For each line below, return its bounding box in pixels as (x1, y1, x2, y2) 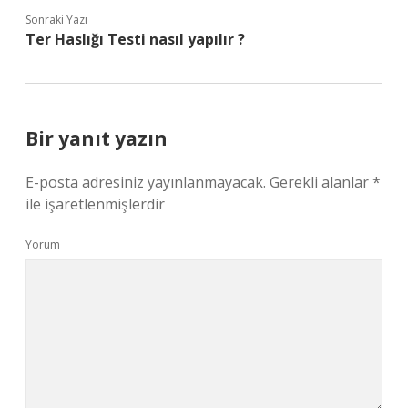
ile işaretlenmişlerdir (25, 194, 165, 214)
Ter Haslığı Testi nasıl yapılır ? (25, 29, 245, 49)
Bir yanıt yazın (25, 126, 168, 151)
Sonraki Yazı (25, 12, 87, 27)
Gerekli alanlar (270, 172, 372, 192)
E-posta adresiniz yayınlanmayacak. (25, 172, 266, 192)
